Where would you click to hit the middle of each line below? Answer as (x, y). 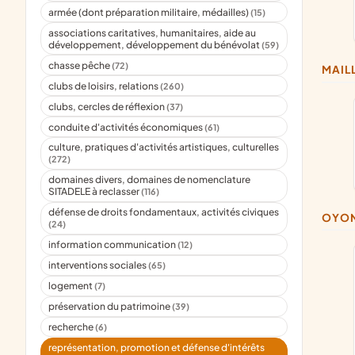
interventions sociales (99, 265)
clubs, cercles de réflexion (108, 106)
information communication (113, 245)
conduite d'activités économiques (127, 127)
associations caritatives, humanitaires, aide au (153, 32)
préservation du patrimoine (111, 307)
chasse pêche (80, 65)
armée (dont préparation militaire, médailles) (150, 12)
